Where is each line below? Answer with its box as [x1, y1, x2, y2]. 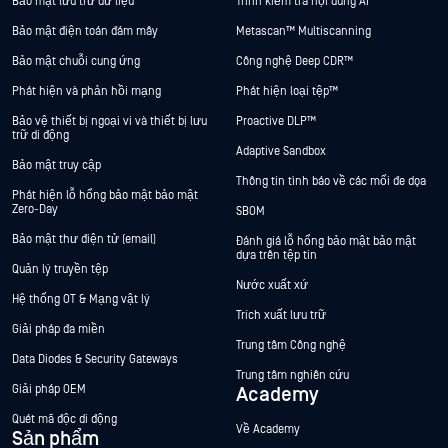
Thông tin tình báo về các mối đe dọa [236, 174, 426, 188]
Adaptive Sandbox [236, 144, 326, 158]
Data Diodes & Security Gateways [12, 352, 178, 366]
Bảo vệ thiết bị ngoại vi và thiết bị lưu [12, 114, 207, 128]
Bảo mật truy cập [12, 158, 101, 172]
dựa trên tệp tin [236, 248, 317, 262]
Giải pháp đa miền [12, 322, 105, 336]
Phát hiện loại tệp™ [236, 84, 341, 98]
